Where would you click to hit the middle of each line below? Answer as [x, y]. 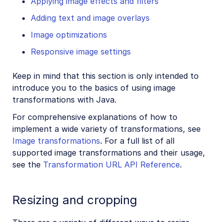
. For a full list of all [137, 140]
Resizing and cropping [75, 200]
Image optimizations [69, 35]
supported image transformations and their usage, [109, 152]
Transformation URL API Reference [111, 164]
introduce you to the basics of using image [94, 88]
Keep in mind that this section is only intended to [106, 76]
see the [28, 164]
